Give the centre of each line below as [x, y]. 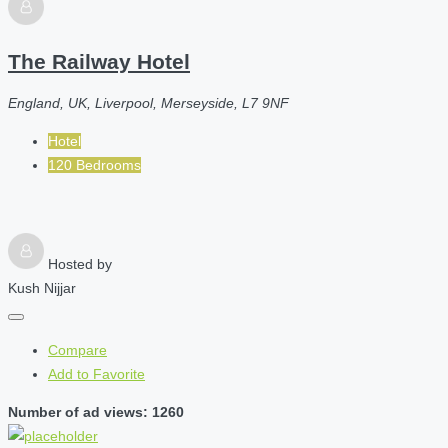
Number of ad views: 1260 [96, 412]
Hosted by [80, 264]
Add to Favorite [96, 374]
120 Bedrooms [94, 165]
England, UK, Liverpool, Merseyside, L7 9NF [148, 103]
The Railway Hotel [99, 61]
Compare [77, 350]
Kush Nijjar [42, 288]
